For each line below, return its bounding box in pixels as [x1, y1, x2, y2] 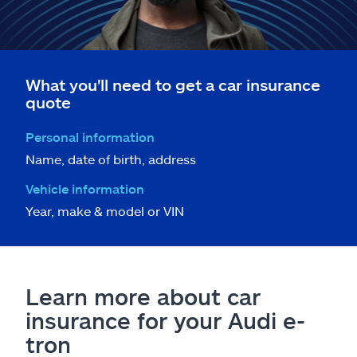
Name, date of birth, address [25, 151, 196, 167]
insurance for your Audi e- [25, 306, 305, 334]
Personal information [25, 128, 155, 144]
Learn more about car [25, 282, 261, 310]
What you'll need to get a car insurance [25, 74, 320, 94]
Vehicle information [25, 180, 144, 196]
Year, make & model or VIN [25, 202, 184, 218]
